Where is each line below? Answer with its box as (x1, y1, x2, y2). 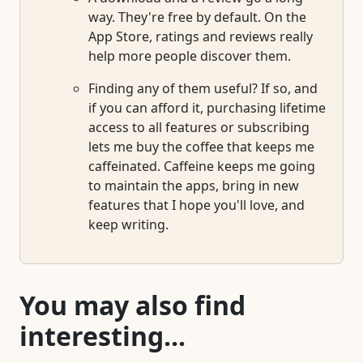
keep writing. (88, 216, 169, 234)
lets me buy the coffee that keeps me (88, 138, 314, 156)
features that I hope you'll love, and (88, 196, 305, 215)
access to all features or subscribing (88, 118, 310, 137)
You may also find (19, 288, 246, 323)
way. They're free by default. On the (88, 8, 306, 27)
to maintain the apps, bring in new (88, 177, 299, 195)
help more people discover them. (88, 47, 291, 66)
